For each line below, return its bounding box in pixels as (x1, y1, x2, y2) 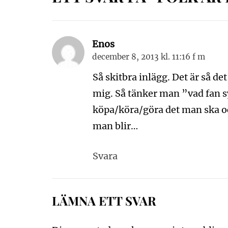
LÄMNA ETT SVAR (52, 192, 156, 209)
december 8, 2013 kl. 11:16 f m (92, 52, 205, 62)
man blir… (93, 120, 138, 132)
